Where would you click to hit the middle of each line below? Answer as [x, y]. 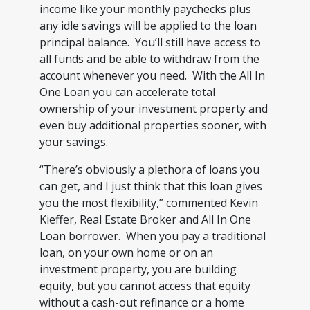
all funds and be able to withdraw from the [149, 58]
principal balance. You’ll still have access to [150, 42]
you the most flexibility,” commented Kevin [148, 202]
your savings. [73, 142]
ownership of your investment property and [153, 108]
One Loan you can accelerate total [127, 92]
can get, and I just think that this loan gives [151, 186]
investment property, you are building [138, 269]
